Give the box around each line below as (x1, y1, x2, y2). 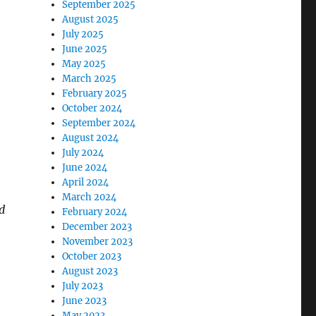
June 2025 (62, 43, 108, 55)
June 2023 (62, 295, 107, 307)
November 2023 (62, 236, 133, 248)
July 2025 (62, 28, 104, 40)
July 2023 (62, 280, 104, 292)
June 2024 (62, 162, 108, 174)
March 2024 (62, 191, 117, 203)
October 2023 (62, 250, 122, 262)
